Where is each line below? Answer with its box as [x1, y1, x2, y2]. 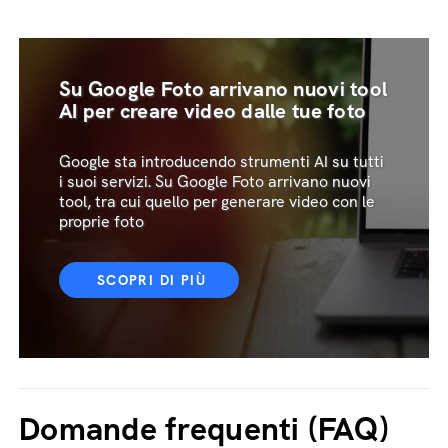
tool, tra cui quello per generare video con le [59, 191, 375, 212]
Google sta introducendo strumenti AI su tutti [59, 151, 384, 172]
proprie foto [59, 211, 144, 232]
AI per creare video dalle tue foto [59, 98, 367, 124]
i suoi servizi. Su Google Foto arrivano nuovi [59, 171, 371, 192]
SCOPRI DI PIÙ [96, 271, 207, 289]
